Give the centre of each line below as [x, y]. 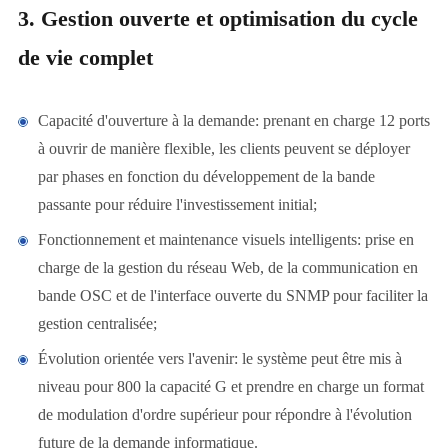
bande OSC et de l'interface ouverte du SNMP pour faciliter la [232, 296]
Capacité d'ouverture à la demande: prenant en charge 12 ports [233, 121]
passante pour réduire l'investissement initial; [177, 205]
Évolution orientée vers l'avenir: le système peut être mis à [219, 359]
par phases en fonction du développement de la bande [206, 177]
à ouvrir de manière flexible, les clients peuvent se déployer [223, 149]
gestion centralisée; [97, 324]
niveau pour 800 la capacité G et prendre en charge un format [230, 387]
